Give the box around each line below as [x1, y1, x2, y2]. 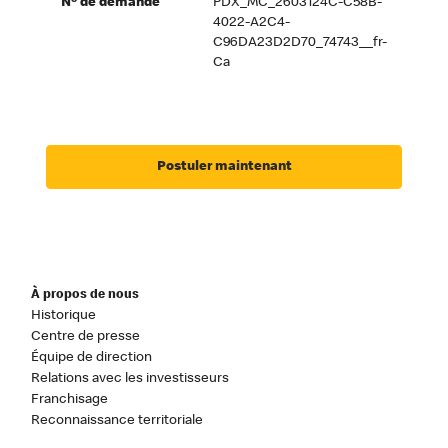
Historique [31, 308, 97, 323]
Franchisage [31, 392, 109, 407]
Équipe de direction [31, 350, 153, 365]
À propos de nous [31, 288, 140, 302]
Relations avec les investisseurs [31, 371, 230, 386]
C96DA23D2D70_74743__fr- [212, 36, 387, 51]
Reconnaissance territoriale [31, 413, 204, 428]
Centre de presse [31, 329, 141, 344]
